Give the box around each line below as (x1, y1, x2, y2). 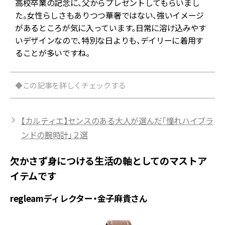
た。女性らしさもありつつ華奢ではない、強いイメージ (15, 9, 204, 22)
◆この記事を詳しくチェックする (15, 80, 126, 91)
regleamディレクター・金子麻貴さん (10, 192, 148, 205)
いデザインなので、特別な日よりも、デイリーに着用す (15, 34, 203, 47)
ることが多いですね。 (15, 47, 90, 59)
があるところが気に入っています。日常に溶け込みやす (15, 22, 206, 34)
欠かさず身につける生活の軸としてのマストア (10, 154, 207, 168)
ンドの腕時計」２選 (21, 129, 88, 141)
